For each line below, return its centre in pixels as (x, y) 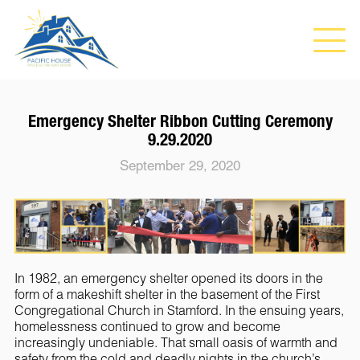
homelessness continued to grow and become (147, 327)
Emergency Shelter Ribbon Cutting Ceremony (180, 121)
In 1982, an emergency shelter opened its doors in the (168, 278)
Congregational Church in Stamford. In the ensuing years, (179, 311)
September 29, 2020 (180, 166)
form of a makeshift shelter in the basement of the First (167, 295)
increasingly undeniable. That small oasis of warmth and (176, 343)
